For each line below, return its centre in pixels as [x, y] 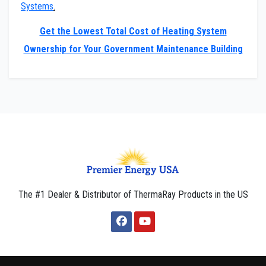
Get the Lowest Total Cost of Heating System [133, 31]
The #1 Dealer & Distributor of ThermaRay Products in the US [133, 195]
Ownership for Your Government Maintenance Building [133, 49]
